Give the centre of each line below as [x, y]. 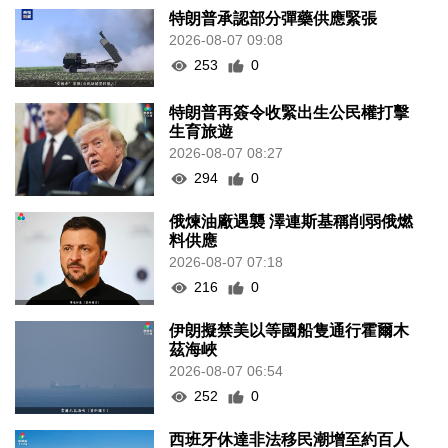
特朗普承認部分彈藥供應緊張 [273, 19]
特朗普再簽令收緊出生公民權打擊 [289, 113]
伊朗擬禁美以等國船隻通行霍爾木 [289, 331]
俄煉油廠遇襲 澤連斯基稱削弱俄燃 [291, 222]
